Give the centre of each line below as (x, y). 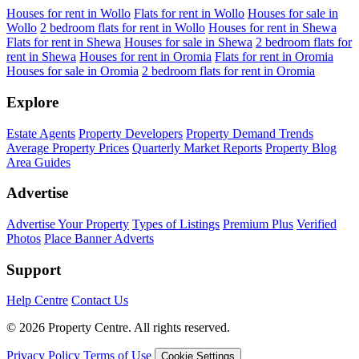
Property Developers (131, 133)
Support (34, 269)
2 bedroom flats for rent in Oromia (228, 71)
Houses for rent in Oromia (145, 57)
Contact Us (100, 301)
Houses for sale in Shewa (188, 42)
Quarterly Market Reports (197, 147)
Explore (32, 102)
